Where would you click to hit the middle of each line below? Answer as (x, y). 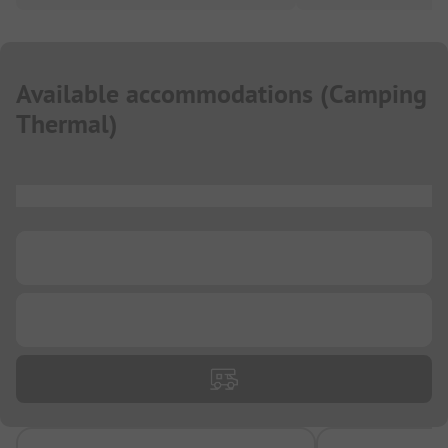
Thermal (62, 124)
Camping (378, 94)
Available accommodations (164, 94)
